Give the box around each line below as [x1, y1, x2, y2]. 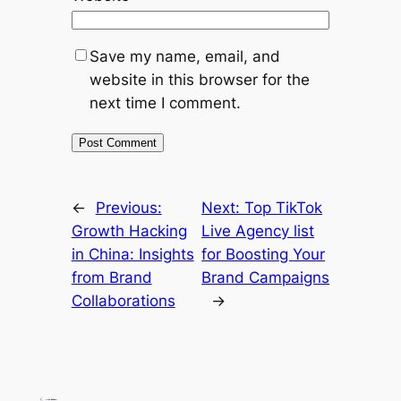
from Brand [71, 269, 152, 287]
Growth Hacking [71, 222, 187, 241]
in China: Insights [71, 245, 194, 264]
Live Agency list [201, 222, 315, 241]
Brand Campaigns [201, 269, 330, 287]
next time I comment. [89, 94, 241, 113]
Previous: [95, 199, 162, 218]
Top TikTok [244, 199, 323, 218]
